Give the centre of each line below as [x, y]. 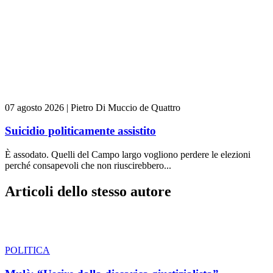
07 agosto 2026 [34, 107]
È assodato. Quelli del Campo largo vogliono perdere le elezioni [128, 154]
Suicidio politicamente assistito [80, 131]
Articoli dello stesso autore [88, 191]
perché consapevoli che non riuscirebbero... [88, 165]
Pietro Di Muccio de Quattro [126, 107]
